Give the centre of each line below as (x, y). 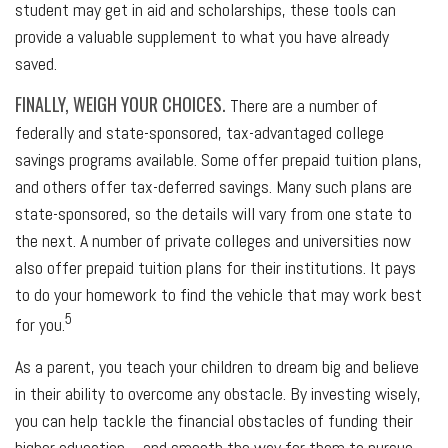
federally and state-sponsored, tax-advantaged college (199, 132)
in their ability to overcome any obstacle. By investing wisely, (218, 393)
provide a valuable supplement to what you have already (202, 36)
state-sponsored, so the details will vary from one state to (213, 213)
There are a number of (302, 105)
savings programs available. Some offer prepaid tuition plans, (218, 159)
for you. (40, 324)
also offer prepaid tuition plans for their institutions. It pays (215, 267)
